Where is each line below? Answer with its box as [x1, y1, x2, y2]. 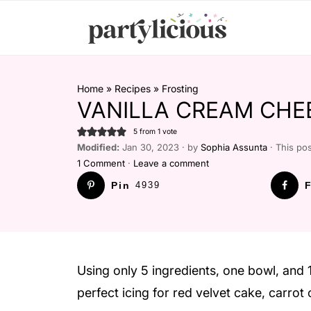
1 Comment [77, 158, 125, 169]
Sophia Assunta [201, 142, 267, 153]
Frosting [162, 83, 199, 94]
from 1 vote [137, 126, 178, 136]
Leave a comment [133, 158, 209, 169]
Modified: [77, 142, 119, 153]
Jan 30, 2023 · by [119, 142, 201, 153]
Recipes [115, 83, 151, 94]
